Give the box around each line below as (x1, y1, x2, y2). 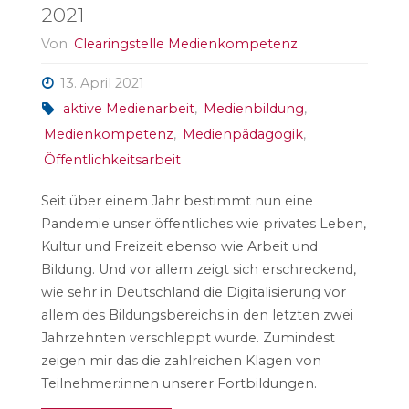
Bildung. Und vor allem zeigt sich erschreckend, (40, 260, 356, 278)
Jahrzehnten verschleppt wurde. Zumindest (40, 329, 335, 346)
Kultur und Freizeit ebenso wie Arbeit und (40, 237, 318, 255)
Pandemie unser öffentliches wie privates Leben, (40, 215, 366, 232)
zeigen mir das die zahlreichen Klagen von (40, 351, 321, 369)
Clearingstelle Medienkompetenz (73, 35, 298, 52)
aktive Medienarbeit (63, 100, 194, 118)
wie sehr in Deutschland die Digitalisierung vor (40, 283, 346, 300)
